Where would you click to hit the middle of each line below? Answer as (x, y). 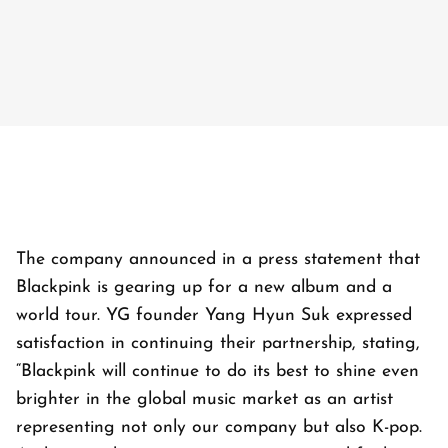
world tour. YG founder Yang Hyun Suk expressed (214, 316)
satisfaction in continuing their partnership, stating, (218, 344)
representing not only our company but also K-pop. (219, 428)
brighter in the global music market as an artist (204, 400)
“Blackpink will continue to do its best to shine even (217, 372)
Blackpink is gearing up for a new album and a (204, 288)
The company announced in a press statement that (218, 260)
